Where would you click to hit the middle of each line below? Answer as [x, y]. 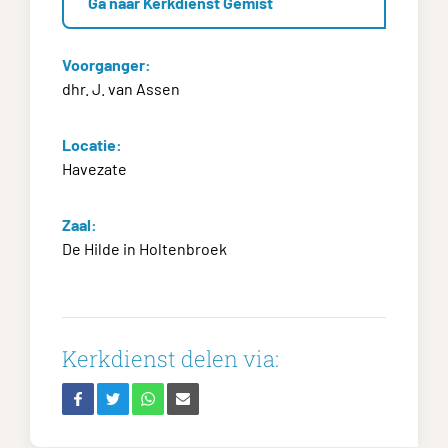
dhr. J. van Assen [121, 88]
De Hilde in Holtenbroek [144, 248]
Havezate [94, 168]
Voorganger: [106, 64]
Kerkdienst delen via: [170, 358]
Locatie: [92, 144]
